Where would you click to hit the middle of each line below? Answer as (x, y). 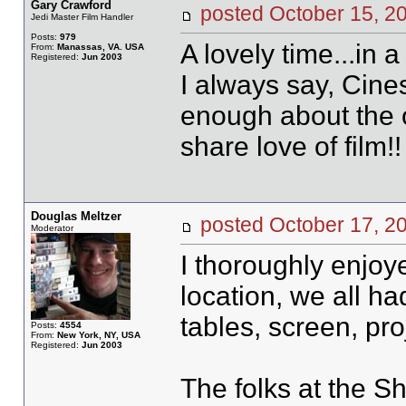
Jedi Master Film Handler (82, 17)
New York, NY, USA (98, 335)
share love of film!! (290, 146)
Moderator (52, 228)
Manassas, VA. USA (100, 47)
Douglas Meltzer (76, 216)
